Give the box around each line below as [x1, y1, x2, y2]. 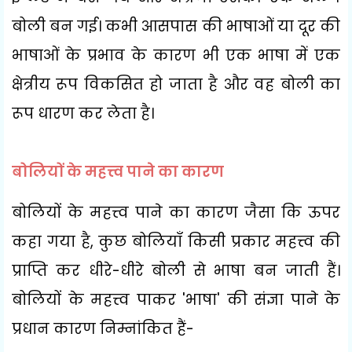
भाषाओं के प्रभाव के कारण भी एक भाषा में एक [12, 44, 340, 66]
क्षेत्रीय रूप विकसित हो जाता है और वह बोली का [12, 73, 340, 95]
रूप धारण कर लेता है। [12, 102, 154, 124]
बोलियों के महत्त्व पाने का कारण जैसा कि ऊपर [12, 201, 340, 223]
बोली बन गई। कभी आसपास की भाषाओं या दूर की [12, 15, 340, 37]
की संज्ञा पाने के [226, 288, 340, 310]
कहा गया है [12, 230, 90, 252]
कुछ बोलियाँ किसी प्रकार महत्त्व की [98, 230, 340, 252]
